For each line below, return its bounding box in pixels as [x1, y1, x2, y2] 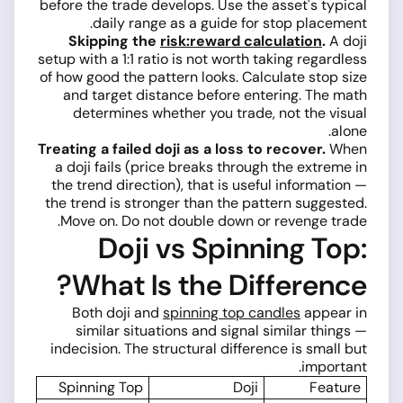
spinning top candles [163, 303, 300, 323]
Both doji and [72, 303, 163, 323]
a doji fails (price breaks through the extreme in [55, 157, 367, 177]
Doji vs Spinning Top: [98, 229, 367, 268]
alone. [331, 121, 367, 141]
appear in [300, 303, 367, 323]
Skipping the [68, 31, 160, 51]
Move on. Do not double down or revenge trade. [60, 211, 367, 231]
